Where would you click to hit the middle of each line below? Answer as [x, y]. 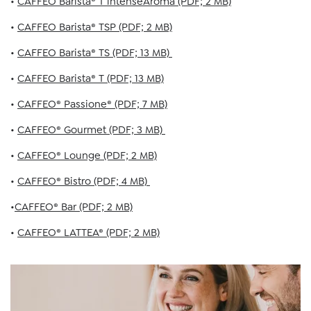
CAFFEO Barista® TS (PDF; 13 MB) [95, 53]
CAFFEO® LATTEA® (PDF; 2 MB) [89, 233]
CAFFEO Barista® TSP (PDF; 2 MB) [95, 27]
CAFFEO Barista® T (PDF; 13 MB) [91, 78]
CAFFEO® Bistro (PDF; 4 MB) [84, 181]
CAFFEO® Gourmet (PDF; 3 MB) [91, 130]
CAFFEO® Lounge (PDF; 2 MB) [87, 155]
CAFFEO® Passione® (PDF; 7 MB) [92, 104]
